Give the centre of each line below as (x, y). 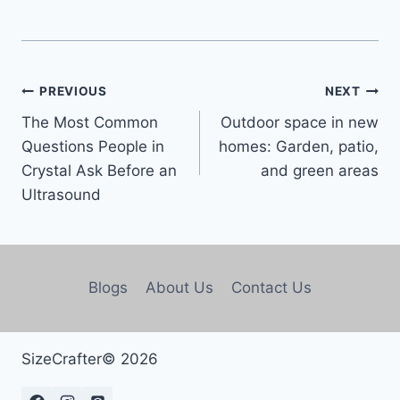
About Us (179, 288)
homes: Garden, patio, (299, 146)
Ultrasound (61, 194)
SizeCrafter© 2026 (90, 359)
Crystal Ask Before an (99, 170)
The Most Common (90, 122)
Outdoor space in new (300, 122)
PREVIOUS (73, 92)
